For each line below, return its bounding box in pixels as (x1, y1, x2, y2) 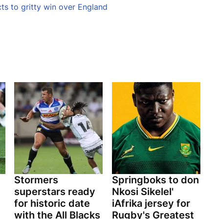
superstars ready (14, 186, 95, 198)
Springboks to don (111, 174, 199, 186)
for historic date (14, 197, 90, 210)
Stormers (14, 174, 58, 186)
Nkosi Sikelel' (111, 186, 174, 198)
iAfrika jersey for (111, 197, 190, 210)
